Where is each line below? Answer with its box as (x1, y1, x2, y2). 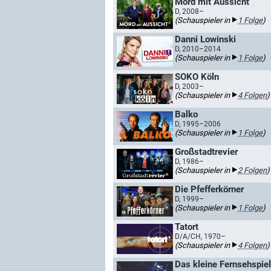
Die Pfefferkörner (175, 184, 244, 195)
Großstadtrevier (175, 146, 238, 157)
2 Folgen (238, 166, 267, 175)
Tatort (175, 221, 198, 232)
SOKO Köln (175, 71, 219, 82)
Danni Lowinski (175, 34, 236, 45)
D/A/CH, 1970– (175, 232, 226, 241)
